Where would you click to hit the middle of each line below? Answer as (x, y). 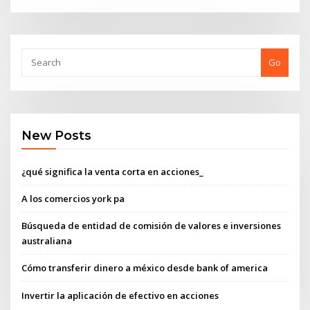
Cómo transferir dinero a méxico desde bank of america (145, 268)
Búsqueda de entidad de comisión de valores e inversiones (152, 226)
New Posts (57, 136)
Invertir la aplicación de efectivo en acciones (120, 295)
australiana (47, 241)
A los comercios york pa (73, 198)
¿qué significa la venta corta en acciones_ (113, 171)
